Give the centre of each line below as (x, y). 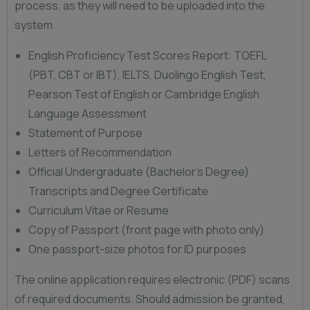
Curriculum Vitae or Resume (99, 210)
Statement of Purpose (85, 133)
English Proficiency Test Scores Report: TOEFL (147, 55)
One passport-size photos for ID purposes (137, 249)
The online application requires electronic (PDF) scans (152, 280)
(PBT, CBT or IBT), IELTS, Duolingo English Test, (147, 75)
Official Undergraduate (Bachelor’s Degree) (139, 172)
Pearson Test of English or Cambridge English (144, 94)
